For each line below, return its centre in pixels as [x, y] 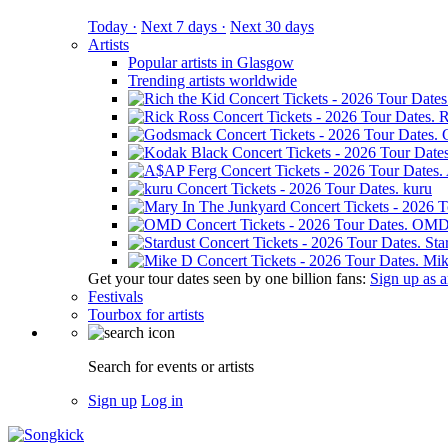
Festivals [115, 296]
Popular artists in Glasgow [211, 62]
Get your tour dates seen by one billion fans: [229, 278]
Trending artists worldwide [212, 80]
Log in [162, 400]
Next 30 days [272, 26]
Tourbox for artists [146, 314]
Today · [112, 26]
